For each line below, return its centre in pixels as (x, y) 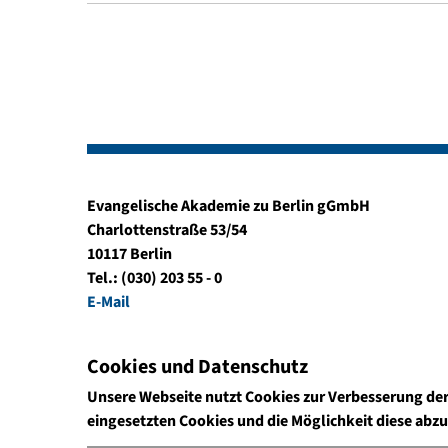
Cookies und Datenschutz (197, 367)
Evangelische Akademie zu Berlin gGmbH (228, 206)
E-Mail (108, 302)
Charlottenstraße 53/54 (167, 230)
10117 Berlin (129, 254)
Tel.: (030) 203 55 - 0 (154, 278)
